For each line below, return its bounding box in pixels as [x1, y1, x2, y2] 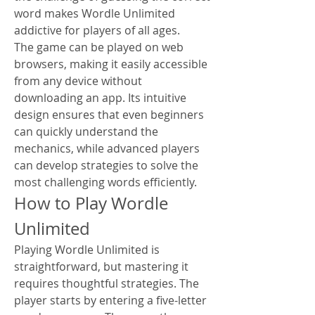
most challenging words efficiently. [14, 174, 197, 190]
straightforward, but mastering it [14, 259, 188, 274]
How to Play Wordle [14, 192, 168, 214]
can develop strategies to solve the [14, 157, 198, 173]
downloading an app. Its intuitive [14, 90, 186, 105]
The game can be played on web [14, 39, 184, 55]
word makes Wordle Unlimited [14, 6, 175, 21]
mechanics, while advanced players [14, 141, 200, 156]
